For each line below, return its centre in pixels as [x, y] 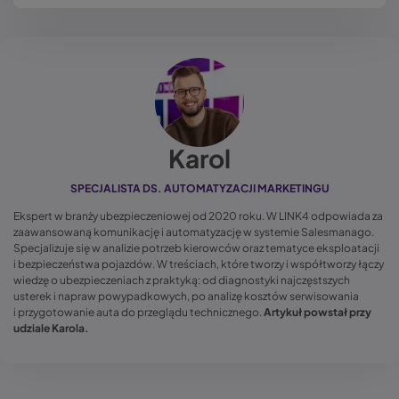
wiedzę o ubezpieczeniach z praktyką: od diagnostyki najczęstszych [182, 280]
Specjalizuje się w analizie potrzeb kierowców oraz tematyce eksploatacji [196, 248]
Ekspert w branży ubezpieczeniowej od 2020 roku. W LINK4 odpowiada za [198, 216]
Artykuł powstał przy [318, 312]
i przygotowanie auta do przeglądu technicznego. [138, 312]
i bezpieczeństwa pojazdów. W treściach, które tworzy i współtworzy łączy [199, 264]
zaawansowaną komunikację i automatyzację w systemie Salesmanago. [194, 232]
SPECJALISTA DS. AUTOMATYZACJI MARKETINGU [199, 188]
